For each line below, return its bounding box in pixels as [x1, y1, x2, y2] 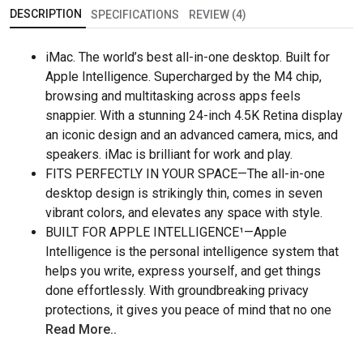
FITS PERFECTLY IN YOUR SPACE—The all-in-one [45, 166, 325, 182]
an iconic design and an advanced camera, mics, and [45, 127, 338, 143]
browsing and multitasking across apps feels [45, 88, 301, 105]
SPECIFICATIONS [91, 8, 179, 22]
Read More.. [45, 322, 117, 338]
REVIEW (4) [189, 8, 246, 22]
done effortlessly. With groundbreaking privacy [45, 283, 309, 299]
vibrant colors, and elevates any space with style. [45, 205, 322, 221]
